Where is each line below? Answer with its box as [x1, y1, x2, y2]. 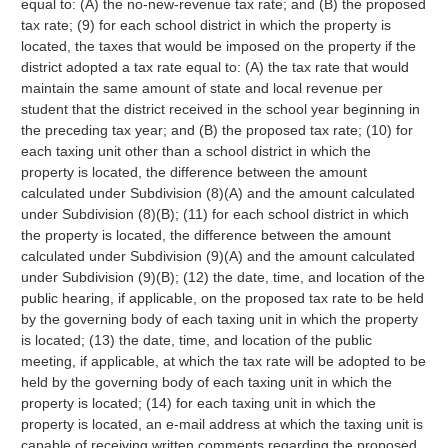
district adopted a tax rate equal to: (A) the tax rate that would [20, 59, 409, 75]
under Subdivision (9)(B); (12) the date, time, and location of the [20, 269, 425, 285]
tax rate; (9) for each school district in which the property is [20, 17, 391, 33]
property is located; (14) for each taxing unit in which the [20, 395, 376, 411]
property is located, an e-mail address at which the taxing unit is [20, 416, 423, 432]
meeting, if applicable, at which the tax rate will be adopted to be [20, 353, 426, 369]
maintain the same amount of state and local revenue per [20, 80, 383, 96]
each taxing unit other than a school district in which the [20, 143, 371, 159]
